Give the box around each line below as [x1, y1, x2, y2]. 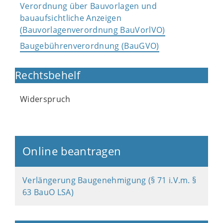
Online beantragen [22, 144, 121, 158]
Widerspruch [20, 94, 71, 105]
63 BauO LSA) [22, 187, 74, 198]
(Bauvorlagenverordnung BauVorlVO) [20, 24, 165, 35]
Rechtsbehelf [15, 68, 80, 82]
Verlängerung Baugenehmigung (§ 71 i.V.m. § [22, 175, 197, 186]
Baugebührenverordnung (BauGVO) [20, 40, 159, 51]
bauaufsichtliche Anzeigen [20, 12, 122, 23]
